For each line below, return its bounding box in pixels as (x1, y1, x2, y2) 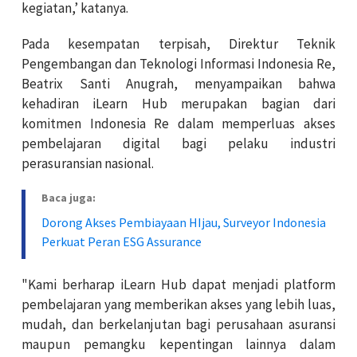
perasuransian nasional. (22, 154, 154, 172)
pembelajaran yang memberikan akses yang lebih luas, (22, 295, 335, 313)
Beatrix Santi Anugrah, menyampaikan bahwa (22, 74, 335, 92)
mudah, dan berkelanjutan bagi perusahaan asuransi (22, 315, 335, 333)
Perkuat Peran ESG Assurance (41, 233, 202, 249)
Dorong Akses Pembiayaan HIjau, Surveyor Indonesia (41, 214, 326, 230)
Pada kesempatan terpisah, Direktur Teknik (22, 34, 335, 53)
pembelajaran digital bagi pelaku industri (22, 134, 335, 152)
